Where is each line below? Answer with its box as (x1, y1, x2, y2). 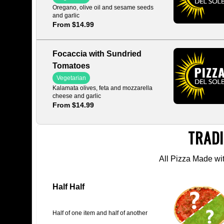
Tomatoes (52, 61, 90, 70)
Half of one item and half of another (52, 209, 147, 216)
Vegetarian (56, 74, 86, 81)
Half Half (52, 182, 84, 191)
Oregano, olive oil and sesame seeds (52, 4, 153, 11)
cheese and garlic (52, 92, 101, 99)
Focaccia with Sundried (52, 49, 141, 58)
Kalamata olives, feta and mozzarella (52, 84, 152, 91)
